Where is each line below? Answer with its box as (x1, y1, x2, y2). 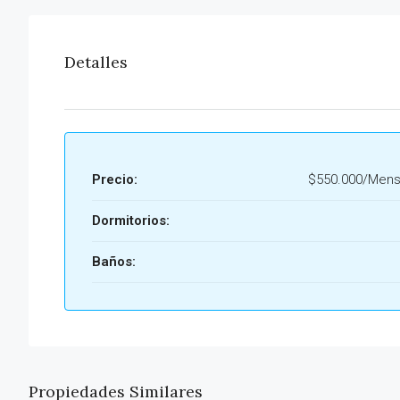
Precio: (92, 171, 137, 188)
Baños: (92, 254, 136, 271)
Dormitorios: (92, 212, 170, 229)
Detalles (64, 52, 128, 73)
